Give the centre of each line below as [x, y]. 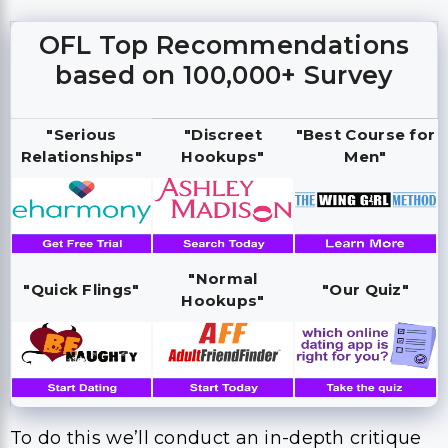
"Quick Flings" [81, 289]
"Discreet [223, 134]
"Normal [223, 278]
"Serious [81, 134]
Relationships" [81, 156]
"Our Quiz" [365, 289]
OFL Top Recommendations [224, 45]
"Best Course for [365, 134]
